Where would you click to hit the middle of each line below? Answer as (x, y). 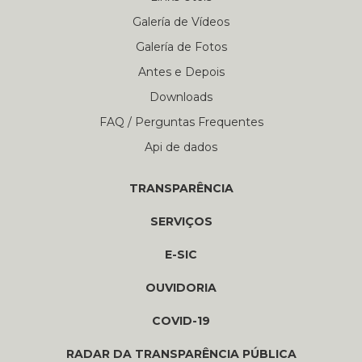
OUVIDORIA (181, 287)
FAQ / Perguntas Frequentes (181, 122)
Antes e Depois (181, 72)
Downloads (181, 97)
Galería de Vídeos (181, 21)
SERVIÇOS (181, 221)
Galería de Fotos (181, 46)
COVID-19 (181, 320)
